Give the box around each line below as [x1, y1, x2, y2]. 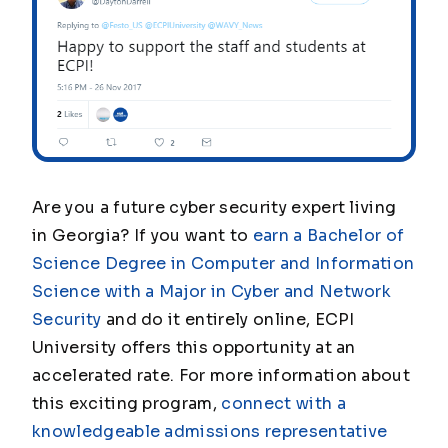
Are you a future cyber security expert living [32, 197, 397, 219]
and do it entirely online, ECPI [101, 309, 355, 331]
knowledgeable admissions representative [32, 421, 388, 443]
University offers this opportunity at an [32, 337, 356, 359]
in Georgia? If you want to [32, 225, 253, 247]
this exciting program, [32, 393, 222, 415]
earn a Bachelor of [252, 225, 405, 247]
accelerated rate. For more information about [32, 365, 411, 387]
